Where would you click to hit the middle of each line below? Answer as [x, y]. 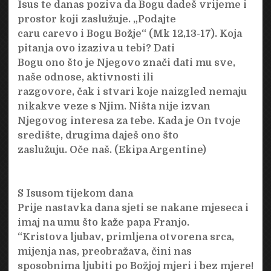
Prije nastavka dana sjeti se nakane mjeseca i [133, 208]
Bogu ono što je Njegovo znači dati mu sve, [126, 63]
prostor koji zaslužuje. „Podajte [96, 19]
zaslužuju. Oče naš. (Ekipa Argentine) [112, 150]
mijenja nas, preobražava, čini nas [104, 251]
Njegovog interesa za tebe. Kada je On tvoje [129, 121]
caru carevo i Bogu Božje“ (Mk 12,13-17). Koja [129, 34]
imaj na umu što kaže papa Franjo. [103, 222]
